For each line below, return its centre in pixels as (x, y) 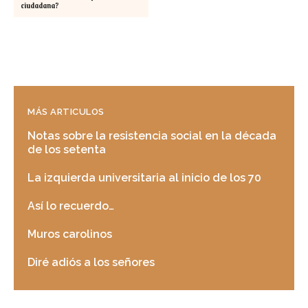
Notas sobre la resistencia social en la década (152, 136)
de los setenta (67, 150)
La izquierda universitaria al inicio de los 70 (144, 178)
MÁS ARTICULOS (66, 112)
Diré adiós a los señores (91, 263)
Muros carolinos (70, 234)
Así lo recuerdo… (71, 206)
